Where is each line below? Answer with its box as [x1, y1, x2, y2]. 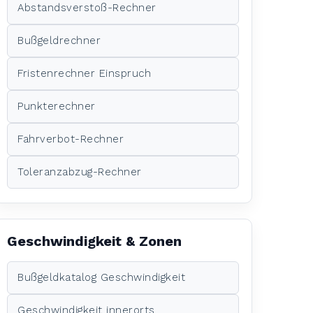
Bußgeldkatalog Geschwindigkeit [17, 270, 186, 284]
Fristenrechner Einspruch [17, 66, 152, 80]
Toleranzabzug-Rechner [17, 165, 142, 178]
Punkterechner [17, 99, 96, 112]
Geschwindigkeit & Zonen [7, 232, 182, 249]
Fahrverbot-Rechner [17, 132, 124, 145]
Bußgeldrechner [17, 34, 101, 47]
